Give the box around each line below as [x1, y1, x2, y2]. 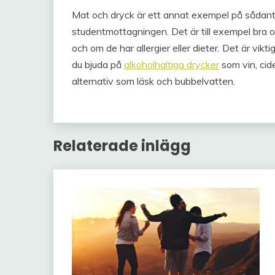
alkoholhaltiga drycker [124, 58, 219, 71]
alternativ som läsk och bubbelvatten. [72, 74, 235, 87]
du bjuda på [72, 58, 124, 71]
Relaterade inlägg [53, 135, 191, 156]
